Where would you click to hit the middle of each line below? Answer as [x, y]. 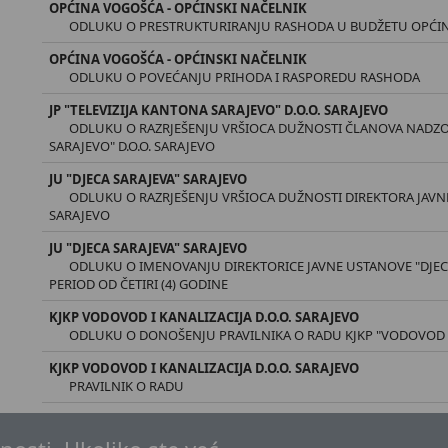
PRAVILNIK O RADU [127, 386]
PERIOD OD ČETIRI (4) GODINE [139, 284]
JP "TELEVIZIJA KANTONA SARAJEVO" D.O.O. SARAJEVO [219, 110]
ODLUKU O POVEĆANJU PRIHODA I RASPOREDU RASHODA [245, 77]
